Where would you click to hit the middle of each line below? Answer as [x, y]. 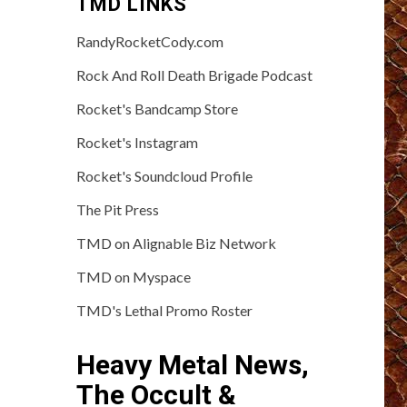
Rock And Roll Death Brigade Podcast [194, 74]
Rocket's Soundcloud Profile [164, 175]
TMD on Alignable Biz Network [176, 243]
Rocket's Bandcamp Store [157, 108]
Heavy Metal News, [192, 364]
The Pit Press [117, 209]
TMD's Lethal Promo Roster [164, 310]
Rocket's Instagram [137, 142]
